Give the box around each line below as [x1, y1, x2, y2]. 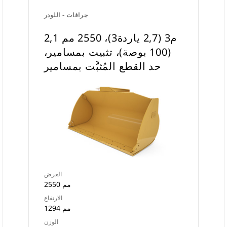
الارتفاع [44, 194, 62, 202]
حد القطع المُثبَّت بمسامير [44, 59, 162, 73]
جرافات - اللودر [44, 11, 88, 19]
